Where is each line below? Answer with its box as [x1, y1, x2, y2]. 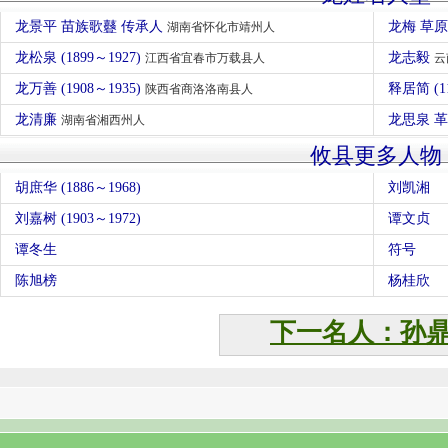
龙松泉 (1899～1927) [15, 50, 145, 65]
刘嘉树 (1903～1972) [15, 211, 141, 226]
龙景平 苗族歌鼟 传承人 [15, 19, 167, 34]
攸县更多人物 [310, 143, 443, 168]
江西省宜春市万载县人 [145, 51, 265, 65]
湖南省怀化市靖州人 [167, 20, 275, 34]
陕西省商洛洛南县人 [145, 82, 253, 96]
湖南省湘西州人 [61, 113, 145, 127]
